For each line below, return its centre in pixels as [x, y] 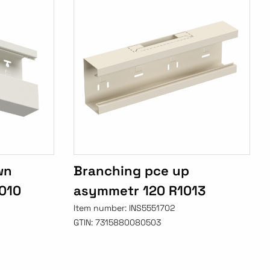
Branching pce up [132, 171]
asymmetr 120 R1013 [140, 191]
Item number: [102, 208]
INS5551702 [152, 208]
